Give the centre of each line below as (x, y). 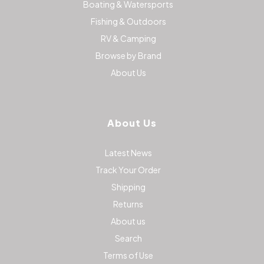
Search (128, 238)
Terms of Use (128, 255)
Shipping (128, 187)
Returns (128, 204)
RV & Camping (128, 39)
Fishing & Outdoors (128, 22)
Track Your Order (128, 170)
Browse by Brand (128, 56)
